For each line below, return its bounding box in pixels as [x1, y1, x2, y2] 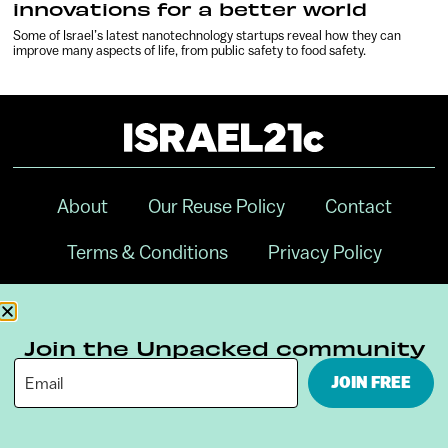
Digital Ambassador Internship [99, 287, 349, 310]
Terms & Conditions [66, 241, 228, 264]
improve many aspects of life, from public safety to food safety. [13, 42, 367, 58]
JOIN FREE [331, 372, 412, 392]
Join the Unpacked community [23, 334, 425, 360]
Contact [324, 195, 392, 218]
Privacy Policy [267, 241, 382, 264]
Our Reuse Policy [147, 195, 285, 218]
